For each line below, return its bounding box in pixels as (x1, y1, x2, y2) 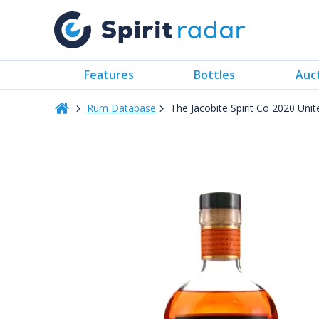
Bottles (194, 66, 236, 83)
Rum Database (87, 101, 156, 115)
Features (84, 66, 135, 83)
